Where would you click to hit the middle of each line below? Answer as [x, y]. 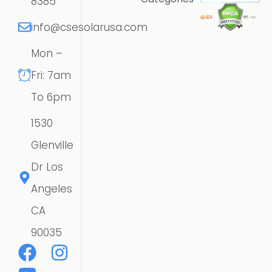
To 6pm [51, 97]
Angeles [52, 189]
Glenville [52, 145]
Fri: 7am [51, 75]
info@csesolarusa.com [89, 27]
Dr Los [47, 167]
